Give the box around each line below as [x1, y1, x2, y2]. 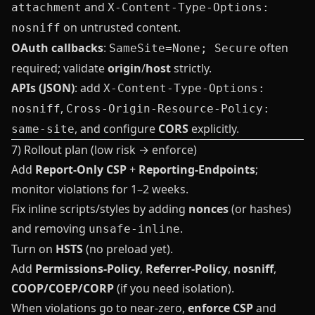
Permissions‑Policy [35, 261, 140, 276]
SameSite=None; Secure [109, 41, 257, 55]
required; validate [11, 60, 108, 76]
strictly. [171, 60, 212, 76]
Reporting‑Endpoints [139, 162, 255, 177]
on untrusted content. [60, 20, 181, 35]
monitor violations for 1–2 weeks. [11, 181, 188, 197]
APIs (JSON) [11, 80, 75, 96]
